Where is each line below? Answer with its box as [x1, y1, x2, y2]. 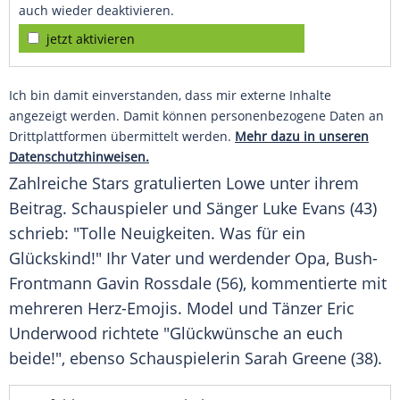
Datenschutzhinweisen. [9, 148, 149, 166]
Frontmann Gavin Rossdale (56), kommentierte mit [9, 272, 387, 295]
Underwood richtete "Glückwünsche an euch [9, 322, 343, 345]
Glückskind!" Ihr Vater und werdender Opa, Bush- [9, 247, 378, 270]
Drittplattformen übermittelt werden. [9, 128, 235, 146]
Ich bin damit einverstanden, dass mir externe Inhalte [9, 87, 331, 104]
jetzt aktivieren [46, 30, 135, 48]
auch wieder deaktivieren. [19, 2, 174, 20]
